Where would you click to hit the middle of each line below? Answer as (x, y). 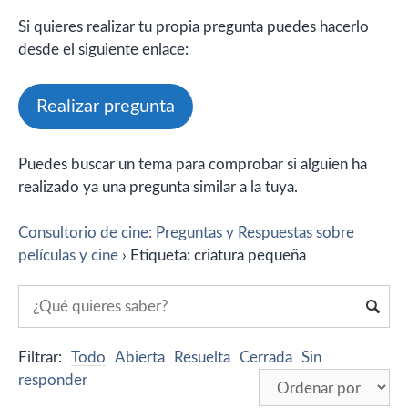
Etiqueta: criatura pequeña (218, 256)
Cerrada (266, 358)
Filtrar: (40, 358)
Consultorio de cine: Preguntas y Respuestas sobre (186, 233)
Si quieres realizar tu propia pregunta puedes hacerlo (194, 26)
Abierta (140, 358)
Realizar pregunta (106, 107)
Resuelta (202, 358)
